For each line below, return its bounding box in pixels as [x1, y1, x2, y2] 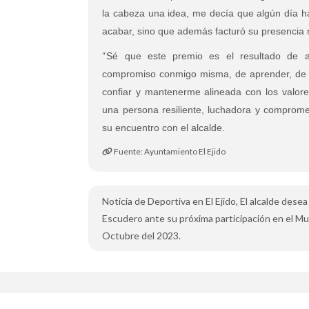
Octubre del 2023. [102, 230, 181, 241]
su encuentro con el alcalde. [102, 122, 226, 133]
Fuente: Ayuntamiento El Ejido [112, 146, 226, 157]
